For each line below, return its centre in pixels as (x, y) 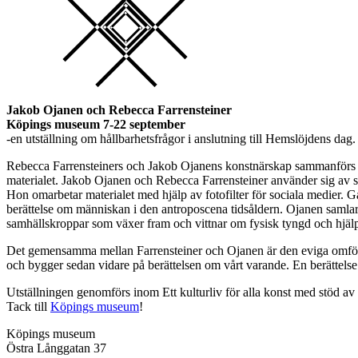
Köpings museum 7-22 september (96, 124)
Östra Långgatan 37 (56, 348)
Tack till (28, 306)
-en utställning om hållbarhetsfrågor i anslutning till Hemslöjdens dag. (181, 138)
